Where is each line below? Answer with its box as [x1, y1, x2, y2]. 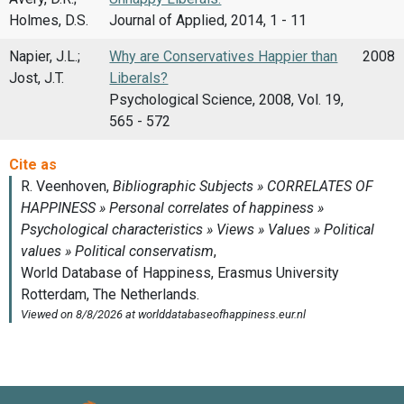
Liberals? [109, 69, 169, 87]
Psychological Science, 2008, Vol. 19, [109, 90, 344, 108]
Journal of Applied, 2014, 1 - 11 [109, 11, 308, 29]
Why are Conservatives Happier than [109, 47, 338, 65]
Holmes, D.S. [9, 11, 88, 29]
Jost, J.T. [9, 69, 64, 87]
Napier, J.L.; [9, 47, 80, 65]
